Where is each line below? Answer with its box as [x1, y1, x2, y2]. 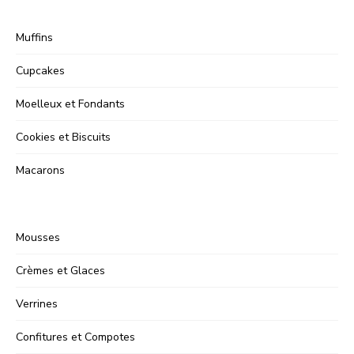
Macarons [16, 162, 65, 178]
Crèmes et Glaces [16, 262, 105, 278]
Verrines [16, 296, 58, 311]
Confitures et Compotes [16, 329, 135, 345]
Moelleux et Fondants [16, 96, 125, 111]
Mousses [16, 229, 60, 245]
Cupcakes [16, 62, 65, 78]
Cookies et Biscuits [16, 129, 111, 145]
